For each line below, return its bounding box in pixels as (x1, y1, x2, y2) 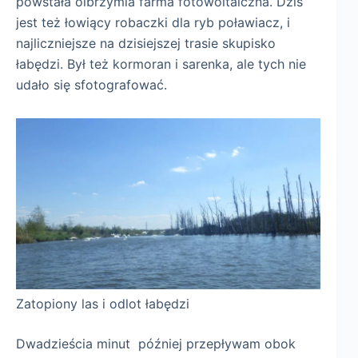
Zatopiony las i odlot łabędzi (16, 295, 189, 312)
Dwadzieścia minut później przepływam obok (16, 335, 296, 352)
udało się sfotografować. (16, 77, 167, 93)
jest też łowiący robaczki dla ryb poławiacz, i (16, 14, 290, 30)
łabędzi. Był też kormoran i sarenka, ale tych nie (16, 56, 306, 72)
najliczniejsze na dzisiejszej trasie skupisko (16, 35, 276, 51)
